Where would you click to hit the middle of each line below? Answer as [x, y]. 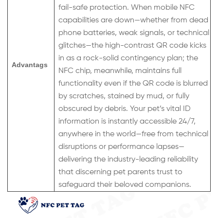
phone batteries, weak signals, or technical [134, 33]
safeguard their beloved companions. [125, 185]
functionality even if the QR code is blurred [133, 84]
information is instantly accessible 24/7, [127, 122]
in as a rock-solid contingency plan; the [128, 58]
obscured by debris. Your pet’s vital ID [125, 109]
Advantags [30, 65]
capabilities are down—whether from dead [133, 20]
